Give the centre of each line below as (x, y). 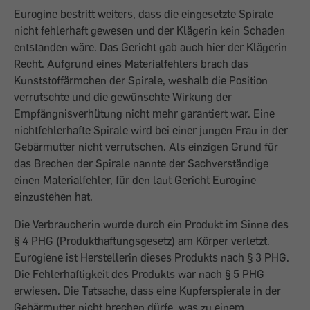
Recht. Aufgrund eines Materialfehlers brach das (131, 64)
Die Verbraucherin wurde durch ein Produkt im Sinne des (151, 224)
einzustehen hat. (53, 197)
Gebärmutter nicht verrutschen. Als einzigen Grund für (146, 147)
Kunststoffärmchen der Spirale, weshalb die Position (141, 80)
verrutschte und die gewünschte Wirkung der (123, 97)
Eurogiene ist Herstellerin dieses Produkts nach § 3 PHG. (152, 257)
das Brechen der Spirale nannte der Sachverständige (141, 163)
